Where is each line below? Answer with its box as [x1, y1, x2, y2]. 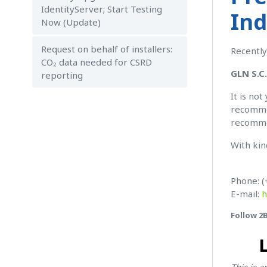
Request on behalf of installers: [41, 43, 172, 55]
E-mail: [231, 188, 262, 200]
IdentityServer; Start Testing [41, 3, 162, 15]
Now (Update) [41, 16, 101, 28]
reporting [41, 69, 83, 81]
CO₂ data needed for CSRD [41, 56, 152, 68]
